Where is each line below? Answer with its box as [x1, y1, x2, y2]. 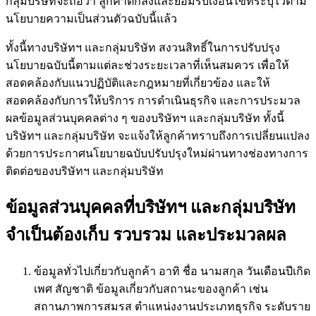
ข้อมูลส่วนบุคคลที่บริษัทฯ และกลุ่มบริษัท [6, 198, 296, 217]
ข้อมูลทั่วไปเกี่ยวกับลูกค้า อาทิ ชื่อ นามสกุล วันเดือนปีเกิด [34, 265, 310, 278]
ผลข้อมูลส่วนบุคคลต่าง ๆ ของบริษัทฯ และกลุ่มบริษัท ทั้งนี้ [6, 111, 284, 124]
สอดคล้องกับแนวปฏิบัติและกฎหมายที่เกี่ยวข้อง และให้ [6, 76, 270, 89]
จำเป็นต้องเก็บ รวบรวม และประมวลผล [6, 226, 286, 245]
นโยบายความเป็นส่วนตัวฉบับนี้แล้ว [6, 12, 177, 25]
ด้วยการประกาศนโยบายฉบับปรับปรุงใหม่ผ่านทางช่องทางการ [6, 147, 308, 159]
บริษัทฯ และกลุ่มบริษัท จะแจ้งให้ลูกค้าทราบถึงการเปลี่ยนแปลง [6, 129, 310, 142]
